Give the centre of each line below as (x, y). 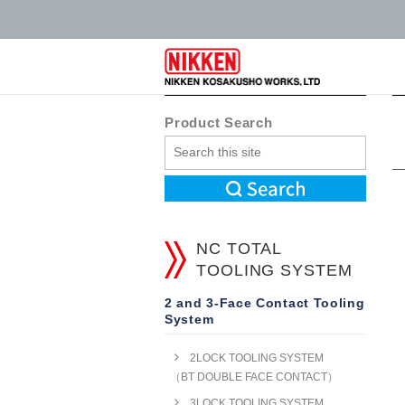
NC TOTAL (240, 248)
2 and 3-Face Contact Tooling (265, 302)
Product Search (219, 122)
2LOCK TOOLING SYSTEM (257, 358)
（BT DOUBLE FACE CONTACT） (254, 377)
